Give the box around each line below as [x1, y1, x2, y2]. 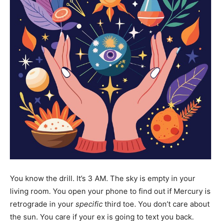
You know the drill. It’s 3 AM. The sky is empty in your [10, 174, 195, 183]
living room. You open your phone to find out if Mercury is [10, 186, 211, 196]
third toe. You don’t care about [103, 199, 210, 209]
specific [75, 199, 103, 209]
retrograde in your [10, 199, 75, 209]
